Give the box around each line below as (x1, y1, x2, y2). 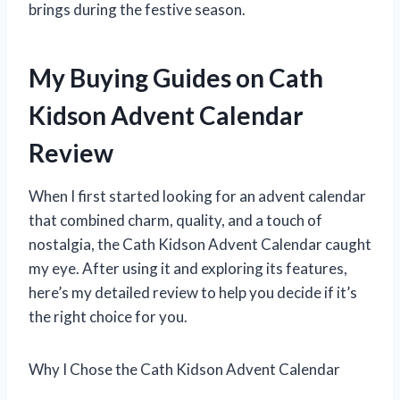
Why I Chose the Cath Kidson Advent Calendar (29, 359, 340, 379)
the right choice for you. (29, 306, 187, 326)
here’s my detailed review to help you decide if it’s (29, 282, 357, 302)
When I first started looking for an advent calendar (29, 186, 366, 205)
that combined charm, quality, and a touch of (29, 210, 322, 229)
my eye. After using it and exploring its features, (29, 258, 347, 278)
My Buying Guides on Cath (29, 62, 323, 93)
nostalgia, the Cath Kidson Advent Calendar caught (29, 234, 371, 254)
